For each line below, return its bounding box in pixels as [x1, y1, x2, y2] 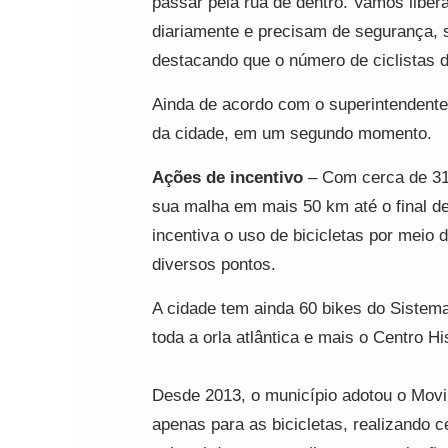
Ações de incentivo [152, 168, 303, 187]
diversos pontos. [152, 255, 276, 274]
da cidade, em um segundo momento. [152, 124, 432, 143]
